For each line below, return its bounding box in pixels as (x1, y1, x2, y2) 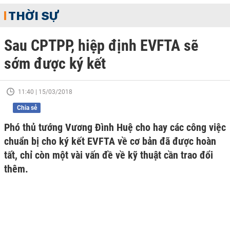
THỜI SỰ (8, 8, 59, 23)
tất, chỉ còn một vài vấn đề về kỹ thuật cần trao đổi (4, 149, 213, 161)
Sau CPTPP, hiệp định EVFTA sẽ (4, 36, 198, 54)
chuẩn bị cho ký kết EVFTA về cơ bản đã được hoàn (4, 135, 216, 147)
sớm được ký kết (4, 54, 106, 72)
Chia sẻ (16, 104, 37, 111)
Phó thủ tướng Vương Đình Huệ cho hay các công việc (4, 121, 226, 133)
